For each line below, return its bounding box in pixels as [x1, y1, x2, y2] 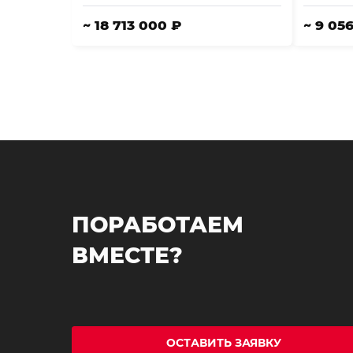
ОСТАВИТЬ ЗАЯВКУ [165, 335, 281, 350]
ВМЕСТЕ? [72, 241, 183, 269]
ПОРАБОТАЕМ [72, 210, 243, 238]
